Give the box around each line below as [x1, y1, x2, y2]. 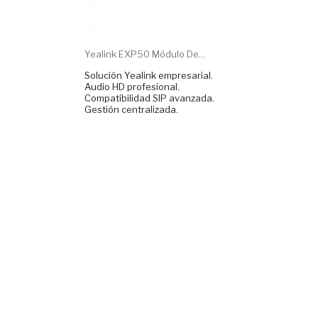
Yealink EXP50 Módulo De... [84, 48, 206, 60]
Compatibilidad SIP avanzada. [84, 92, 215, 104]
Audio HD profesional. [84, 80, 180, 92]
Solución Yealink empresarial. [84, 69, 214, 81]
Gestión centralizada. [84, 103, 179, 115]
